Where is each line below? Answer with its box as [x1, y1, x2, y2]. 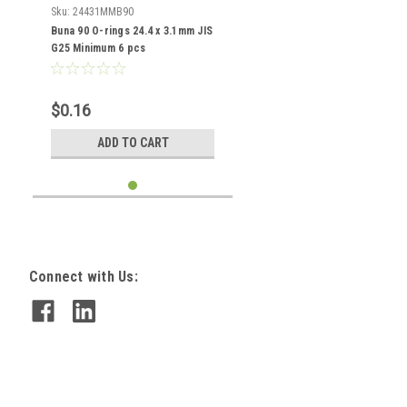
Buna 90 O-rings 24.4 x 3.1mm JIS [51, 25, 213, 37]
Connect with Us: [28, 268, 138, 285]
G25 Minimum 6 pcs [51, 42, 146, 55]
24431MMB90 [73, 5, 134, 18]
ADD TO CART [96, 135, 169, 150]
